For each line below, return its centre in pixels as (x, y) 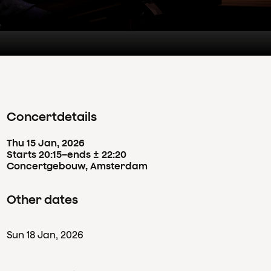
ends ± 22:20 (96, 155)
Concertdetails (51, 117)
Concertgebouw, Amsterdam (77, 166)
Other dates (42, 199)
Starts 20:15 (34, 155)
